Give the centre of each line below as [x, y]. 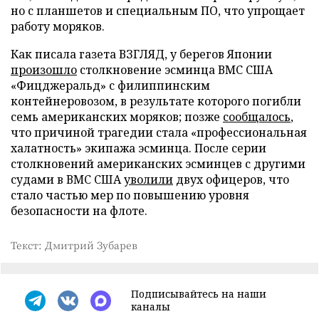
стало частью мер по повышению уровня [130, 195]
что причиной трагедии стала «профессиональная [159, 132]
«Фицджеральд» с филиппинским [110, 85]
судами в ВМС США [67, 179]
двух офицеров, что [231, 179]
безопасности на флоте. [79, 211]
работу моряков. [58, 26]
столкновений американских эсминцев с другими [158, 164]
